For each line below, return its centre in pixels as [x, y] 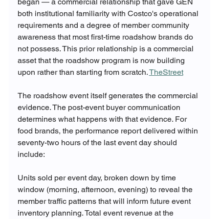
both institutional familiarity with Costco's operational [109, 13]
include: [31, 154]
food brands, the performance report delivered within [109, 131]
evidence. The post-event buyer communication [100, 107]
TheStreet [166, 72]
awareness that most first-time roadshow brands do [106, 37]
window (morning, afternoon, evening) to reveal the [106, 189]
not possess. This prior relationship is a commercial [106, 48]
